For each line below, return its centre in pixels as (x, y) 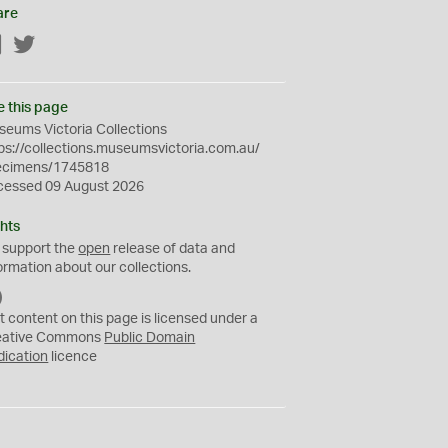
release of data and (173, 249)
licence (73, 357)
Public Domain (150, 338)
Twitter (58, 46)
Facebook (35, 46)
